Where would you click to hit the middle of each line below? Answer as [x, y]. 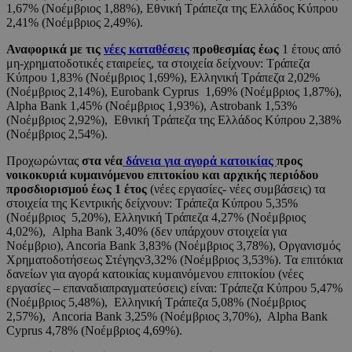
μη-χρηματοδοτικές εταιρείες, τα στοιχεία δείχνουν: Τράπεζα [158, 64]
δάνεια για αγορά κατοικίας [200, 161]
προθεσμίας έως [234, 49]
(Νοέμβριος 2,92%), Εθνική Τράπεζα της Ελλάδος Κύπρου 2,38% [174, 120]
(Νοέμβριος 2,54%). [57, 134]
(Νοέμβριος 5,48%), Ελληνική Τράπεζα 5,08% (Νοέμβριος [156, 302]
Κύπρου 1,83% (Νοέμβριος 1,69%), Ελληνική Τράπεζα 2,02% [163, 78]
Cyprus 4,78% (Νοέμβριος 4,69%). [94, 331]
